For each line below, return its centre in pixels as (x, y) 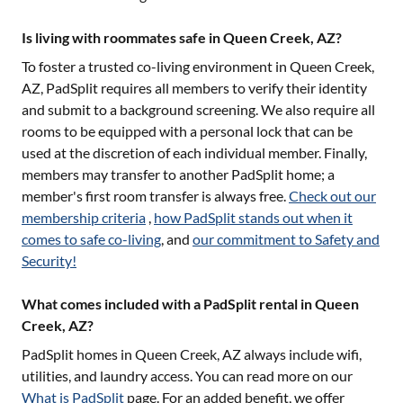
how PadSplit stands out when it (253, 217)
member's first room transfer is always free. (154, 196)
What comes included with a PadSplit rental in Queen (190, 304)
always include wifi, (301, 354)
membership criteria (84, 217)
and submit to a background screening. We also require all (198, 109)
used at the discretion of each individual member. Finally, (194, 152)
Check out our (332, 196)
